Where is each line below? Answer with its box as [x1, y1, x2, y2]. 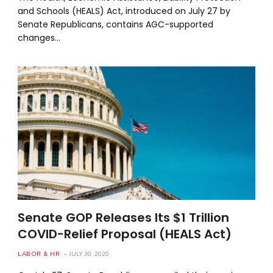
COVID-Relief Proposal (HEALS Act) [18, 225, 232, 243]
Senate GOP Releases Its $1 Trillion [18, 208, 230, 226]
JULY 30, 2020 [69, 249, 110, 258]
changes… [18, 31, 61, 44]
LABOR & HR [18, 249, 60, 258]
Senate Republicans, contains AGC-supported [18, 18, 214, 30]
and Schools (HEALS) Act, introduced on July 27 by [18, 4, 231, 17]
